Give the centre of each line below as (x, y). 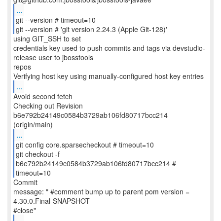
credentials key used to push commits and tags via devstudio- (109, 48)
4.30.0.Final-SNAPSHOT (52, 201)
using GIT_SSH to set (47, 38)
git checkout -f (37, 154)
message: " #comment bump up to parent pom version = (101, 191)
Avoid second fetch (43, 96)
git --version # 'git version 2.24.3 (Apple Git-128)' (91, 29)
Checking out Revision (48, 106)
